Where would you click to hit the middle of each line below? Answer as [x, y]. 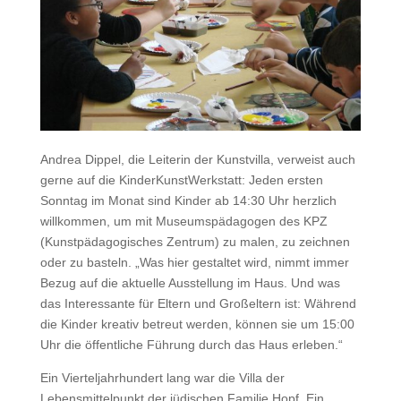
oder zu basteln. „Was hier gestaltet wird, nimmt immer [194, 263]
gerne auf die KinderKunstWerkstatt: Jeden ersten [181, 180]
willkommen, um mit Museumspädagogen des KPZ [183, 222]
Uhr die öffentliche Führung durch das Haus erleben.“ [191, 345]
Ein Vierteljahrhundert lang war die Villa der [162, 378]
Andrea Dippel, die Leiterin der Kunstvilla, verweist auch [197, 160]
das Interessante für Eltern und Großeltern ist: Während [198, 304]
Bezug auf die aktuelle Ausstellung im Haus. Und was [190, 283]
